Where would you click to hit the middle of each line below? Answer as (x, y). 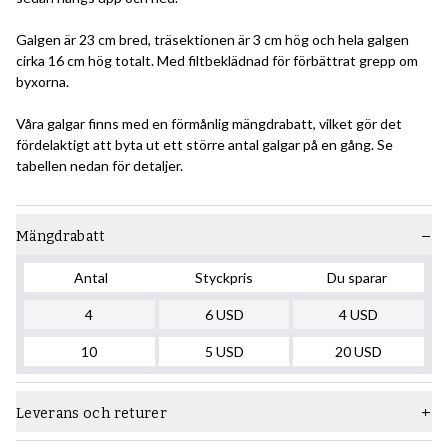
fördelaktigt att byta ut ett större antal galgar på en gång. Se (204, 145)
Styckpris (223, 278)
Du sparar (357, 278)
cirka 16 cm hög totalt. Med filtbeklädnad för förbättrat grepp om (217, 61)
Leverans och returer (91, 414)
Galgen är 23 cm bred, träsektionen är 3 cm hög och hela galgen (212, 40)
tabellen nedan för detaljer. (99, 166)
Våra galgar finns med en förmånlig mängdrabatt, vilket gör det (209, 124)
